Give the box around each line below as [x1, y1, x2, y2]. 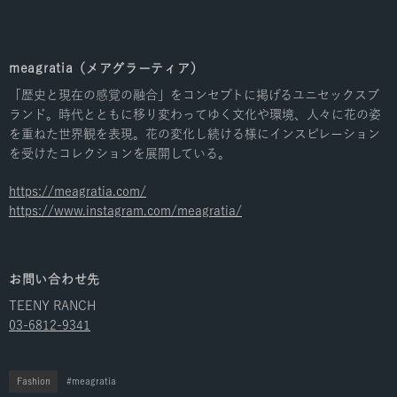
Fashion [16, 377, 51, 386]
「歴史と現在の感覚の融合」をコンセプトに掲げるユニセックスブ [9, 89, 379, 102]
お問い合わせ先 [9, 273, 100, 286]
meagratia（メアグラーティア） [9, 62, 204, 75]
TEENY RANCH [9, 300, 96, 313]
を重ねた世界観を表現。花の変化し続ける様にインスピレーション [9, 128, 380, 141]
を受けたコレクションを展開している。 [9, 147, 230, 160]
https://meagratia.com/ [9, 185, 146, 198]
